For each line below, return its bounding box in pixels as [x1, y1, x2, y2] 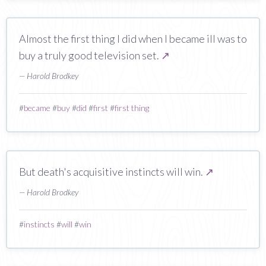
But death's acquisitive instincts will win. [19, 164, 205, 178]
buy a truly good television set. [19, 48, 161, 62]
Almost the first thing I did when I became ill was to [19, 31, 247, 45]
